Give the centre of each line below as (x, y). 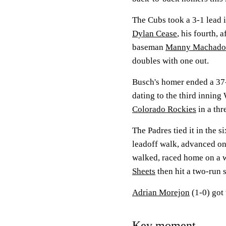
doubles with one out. (171, 61)
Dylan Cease (155, 34)
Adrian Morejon (161, 192)
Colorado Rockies (164, 109)
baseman (149, 47)
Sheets (144, 171)
